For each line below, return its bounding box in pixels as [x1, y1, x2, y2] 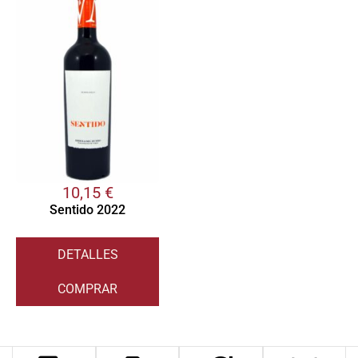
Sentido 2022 [50, 202, 125, 218]
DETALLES [57, 247, 118, 263]
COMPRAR [58, 281, 117, 297]
